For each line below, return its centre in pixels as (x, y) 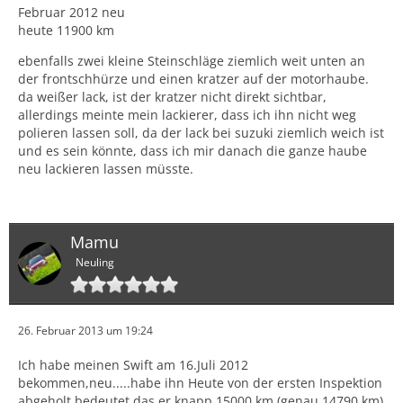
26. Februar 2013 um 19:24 (85, 331)
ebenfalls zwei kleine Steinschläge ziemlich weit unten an (192, 60)
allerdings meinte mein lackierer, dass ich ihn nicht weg (187, 114)
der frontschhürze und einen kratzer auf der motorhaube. (193, 78)
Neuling (95, 263)
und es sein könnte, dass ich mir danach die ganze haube (193, 150)
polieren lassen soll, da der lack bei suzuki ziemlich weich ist (201, 132)
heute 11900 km (66, 30)
